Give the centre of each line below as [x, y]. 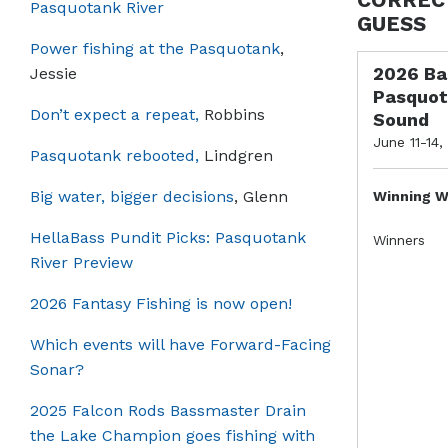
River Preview [81, 262]
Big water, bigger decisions [132, 196]
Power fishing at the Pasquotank [155, 48]
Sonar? [57, 369]
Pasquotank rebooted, [117, 155]
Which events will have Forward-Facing [180, 344]
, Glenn [261, 196]
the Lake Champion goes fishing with [172, 435]
